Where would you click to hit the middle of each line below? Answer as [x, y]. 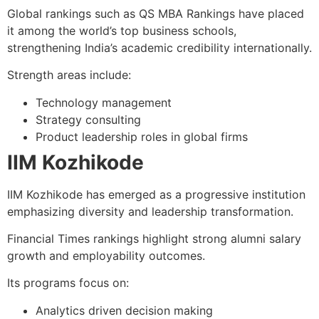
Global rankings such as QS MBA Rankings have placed [156, 13]
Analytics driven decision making [124, 310]
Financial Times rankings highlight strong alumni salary [154, 238]
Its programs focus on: [68, 283]
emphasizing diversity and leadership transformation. [150, 211]
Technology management [104, 102]
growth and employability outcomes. [106, 255]
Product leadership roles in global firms [142, 136]
